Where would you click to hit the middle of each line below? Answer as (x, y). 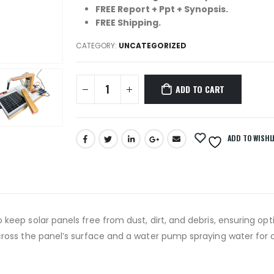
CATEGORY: (97, 46)
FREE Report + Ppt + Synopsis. (161, 9)
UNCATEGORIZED (152, 46)
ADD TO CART (200, 89)
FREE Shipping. (128, 23)
